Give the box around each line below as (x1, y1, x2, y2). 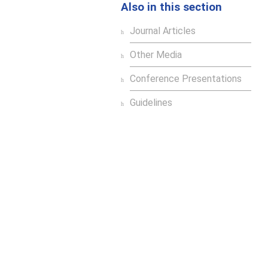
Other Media (130, 49, 182, 61)
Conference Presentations (130, 73, 242, 85)
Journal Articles (130, 25, 196, 37)
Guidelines (130, 97, 172, 109)
